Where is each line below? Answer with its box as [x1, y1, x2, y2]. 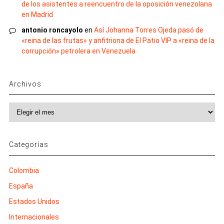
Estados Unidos [8, 197, 59, 205]
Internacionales [8, 212, 59, 221]
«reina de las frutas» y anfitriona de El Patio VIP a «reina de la [21, 36, 214, 44]
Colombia [8, 166, 39, 174]
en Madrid [21, 10, 53, 18]
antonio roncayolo [21, 25, 83, 34]
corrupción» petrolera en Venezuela [21, 46, 135, 55]
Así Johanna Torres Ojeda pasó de [93, 25, 203, 34]
